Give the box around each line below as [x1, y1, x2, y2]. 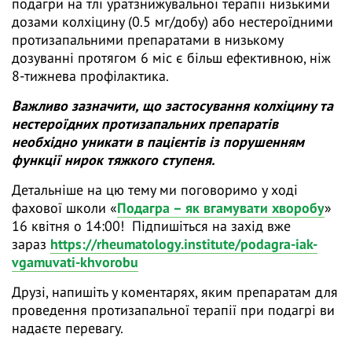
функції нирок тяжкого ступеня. [12, 151, 214, 170]
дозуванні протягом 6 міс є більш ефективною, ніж [12, 49, 331, 68]
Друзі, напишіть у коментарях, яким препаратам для [12, 283, 338, 302]
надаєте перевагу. [12, 319, 123, 338]
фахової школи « [12, 199, 117, 218]
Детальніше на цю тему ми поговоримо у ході [12, 181, 298, 200]
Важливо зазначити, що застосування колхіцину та [12, 97, 333, 115]
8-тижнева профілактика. [12, 67, 169, 86]
